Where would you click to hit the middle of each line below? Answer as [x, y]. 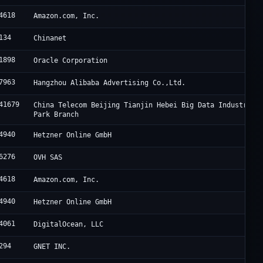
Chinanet [50, 38]
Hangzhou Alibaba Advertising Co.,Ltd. [110, 83]
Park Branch [56, 115]
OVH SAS [48, 158]
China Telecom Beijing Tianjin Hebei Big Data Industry [143, 105]
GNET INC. [52, 247]
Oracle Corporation [71, 61]
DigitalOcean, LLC [69, 225]
